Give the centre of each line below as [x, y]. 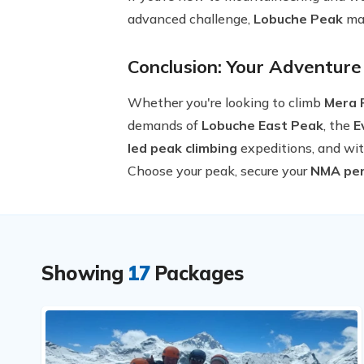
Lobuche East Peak [262, 125]
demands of [165, 125]
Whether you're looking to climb [226, 102]
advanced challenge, [191, 19]
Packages [199, 273]
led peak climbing [182, 148]
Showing [82, 273]
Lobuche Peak [298, 19]
